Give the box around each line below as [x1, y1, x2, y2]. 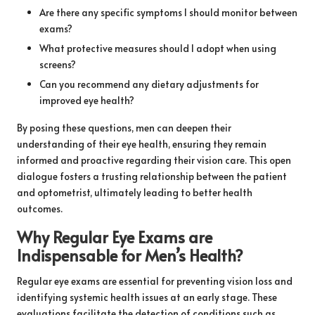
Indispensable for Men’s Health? [17, 244, 243, 266]
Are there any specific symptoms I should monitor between [39, 6, 297, 20]
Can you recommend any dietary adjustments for [39, 77, 259, 91]
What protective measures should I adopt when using [39, 41, 276, 56]
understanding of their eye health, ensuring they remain [17, 137, 266, 151]
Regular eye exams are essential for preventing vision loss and [17, 274, 292, 288]
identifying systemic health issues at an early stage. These [17, 290, 277, 304]
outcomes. [17, 202, 63, 216]
